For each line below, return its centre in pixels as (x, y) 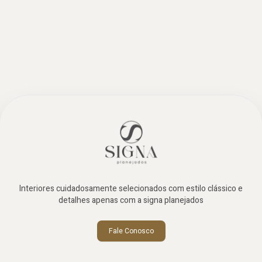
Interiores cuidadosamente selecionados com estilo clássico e (131, 188)
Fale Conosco (131, 231)
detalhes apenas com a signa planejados (131, 200)
